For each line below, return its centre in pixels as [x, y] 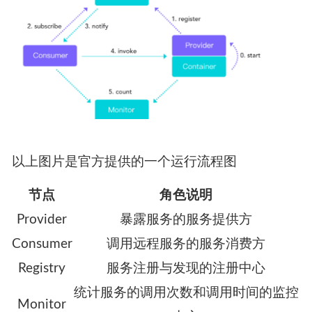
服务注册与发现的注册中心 [186, 269]
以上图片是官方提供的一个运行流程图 [124, 162]
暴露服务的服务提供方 [186, 220]
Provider [42, 220]
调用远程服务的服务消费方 [186, 244]
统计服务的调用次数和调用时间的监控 [186, 293]
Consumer [42, 244]
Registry [42, 269]
